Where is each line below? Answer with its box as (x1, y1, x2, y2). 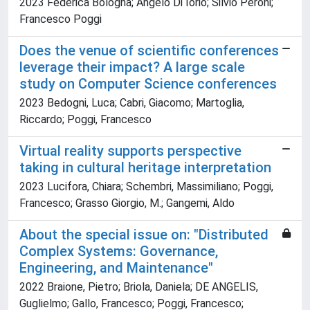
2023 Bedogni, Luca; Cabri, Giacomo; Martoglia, (19, 96, 244, 110)
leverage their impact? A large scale (19, 59, 245, 76)
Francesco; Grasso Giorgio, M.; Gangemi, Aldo (19, 197, 235, 210)
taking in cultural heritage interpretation (19, 159, 271, 176)
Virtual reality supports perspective (19, 143, 241, 160)
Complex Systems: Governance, (19, 243, 218, 260)
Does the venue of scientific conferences (19, 42, 279, 60)
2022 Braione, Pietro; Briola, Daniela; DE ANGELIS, (19, 280, 258, 294)
